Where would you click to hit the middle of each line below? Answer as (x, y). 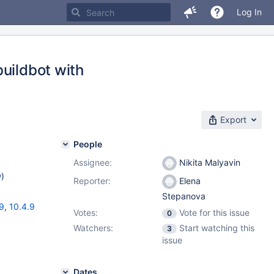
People (88, 144)
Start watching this (217, 228)
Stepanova (184, 196)
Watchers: (93, 228)
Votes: (86, 213)
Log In (249, 12)
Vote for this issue (214, 213)
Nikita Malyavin (209, 162)
